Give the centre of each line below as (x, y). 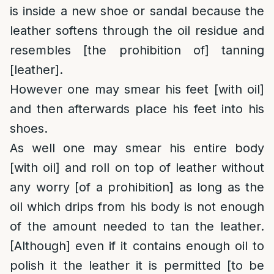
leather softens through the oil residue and (137, 31)
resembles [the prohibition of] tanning (137, 50)
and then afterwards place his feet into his (137, 109)
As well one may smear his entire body (137, 148)
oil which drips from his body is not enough (137, 207)
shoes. (29, 128)
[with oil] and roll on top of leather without (137, 168)
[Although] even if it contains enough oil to (137, 246)
